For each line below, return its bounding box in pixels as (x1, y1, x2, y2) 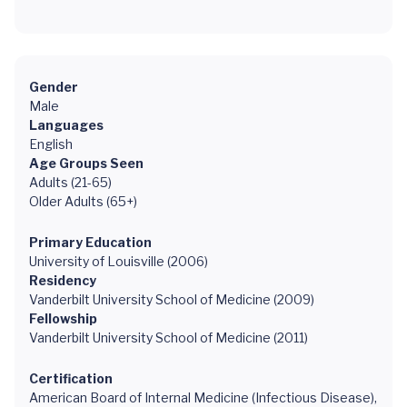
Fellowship (29, 311, 97, 326)
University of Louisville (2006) (29, 253, 208, 269)
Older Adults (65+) (29, 194, 137, 209)
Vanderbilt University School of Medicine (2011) (29, 330, 308, 345)
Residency (29, 273, 96, 288)
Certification (29, 371, 113, 386)
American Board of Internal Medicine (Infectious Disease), (29, 390, 377, 405)
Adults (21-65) (29, 174, 112, 190)
